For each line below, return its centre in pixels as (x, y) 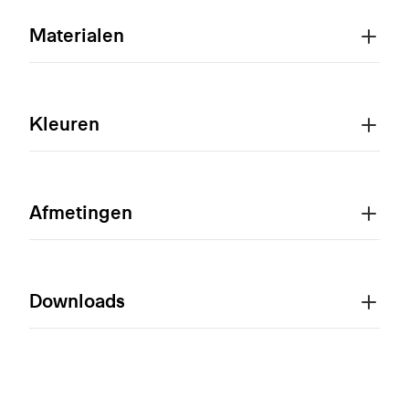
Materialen (77, 36)
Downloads (77, 301)
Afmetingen (81, 213)
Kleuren (64, 124)
